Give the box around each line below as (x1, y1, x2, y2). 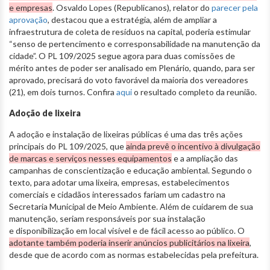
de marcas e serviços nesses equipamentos (9, 152, 172, 163)
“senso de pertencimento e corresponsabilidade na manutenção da (9, 38, 260, 49)
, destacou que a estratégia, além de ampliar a (48, 14, 217, 25)
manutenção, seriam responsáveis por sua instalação (9, 213, 206, 224)
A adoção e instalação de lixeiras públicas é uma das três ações (9, 128, 243, 139)
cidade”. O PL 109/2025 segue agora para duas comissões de (9, 50, 235, 61)
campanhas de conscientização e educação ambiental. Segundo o (9, 165, 252, 175)
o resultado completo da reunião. (132, 86, 257, 97)
